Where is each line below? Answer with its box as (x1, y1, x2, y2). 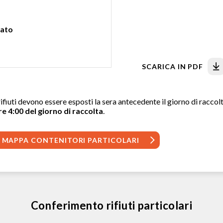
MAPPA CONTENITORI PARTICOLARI (1, 136, 139, 144)
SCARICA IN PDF (142, 62, 204, 71)
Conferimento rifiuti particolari (30, 199, 193, 212)
